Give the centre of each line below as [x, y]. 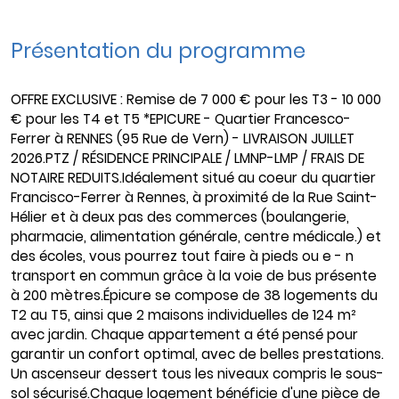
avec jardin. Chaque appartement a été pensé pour [184, 335]
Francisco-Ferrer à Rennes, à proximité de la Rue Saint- [194, 198]
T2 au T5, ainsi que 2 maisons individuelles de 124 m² [183, 315]
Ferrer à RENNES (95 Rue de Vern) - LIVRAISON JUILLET [183, 139]
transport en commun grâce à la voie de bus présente [194, 276]
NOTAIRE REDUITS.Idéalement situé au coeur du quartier [193, 178]
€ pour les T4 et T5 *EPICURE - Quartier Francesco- [181, 119]
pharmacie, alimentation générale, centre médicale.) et [196, 237]
